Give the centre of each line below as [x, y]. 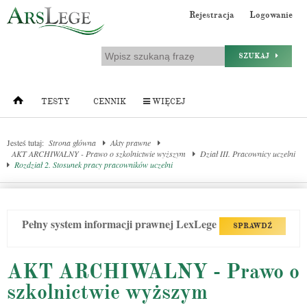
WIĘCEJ [168, 102]
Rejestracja [212, 15]
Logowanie [271, 15]
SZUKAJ [257, 56]
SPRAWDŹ [252, 226]
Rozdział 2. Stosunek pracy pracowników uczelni [94, 164]
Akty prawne [131, 143]
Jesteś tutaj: [25, 143]
